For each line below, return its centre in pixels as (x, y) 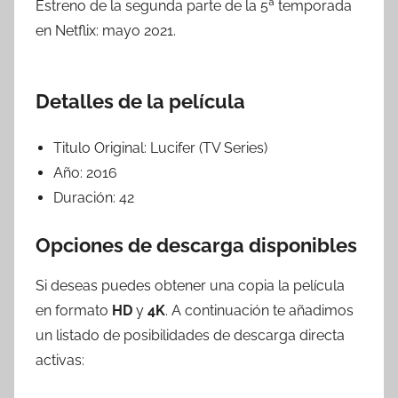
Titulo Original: (102, 148)
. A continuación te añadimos (259, 310)
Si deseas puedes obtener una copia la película (190, 285)
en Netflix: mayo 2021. (106, 31)
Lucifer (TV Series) (209, 148)
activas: (60, 360)
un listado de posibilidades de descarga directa (190, 335)
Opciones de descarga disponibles (196, 246)
